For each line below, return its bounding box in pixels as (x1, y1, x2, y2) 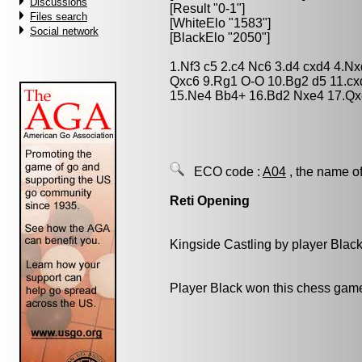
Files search (30, 11, 87, 23)
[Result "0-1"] (170, 2, 245, 15)
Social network (30, 25, 99, 37)
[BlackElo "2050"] (170, 31, 270, 44)
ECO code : (184, 165, 263, 179)
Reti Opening (170, 194, 250, 208)
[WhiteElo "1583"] (170, 16, 271, 30)
